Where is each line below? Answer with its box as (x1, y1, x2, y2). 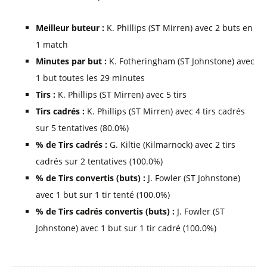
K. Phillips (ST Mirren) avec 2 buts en (104, 22, 253, 33)
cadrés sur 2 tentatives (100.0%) (36, 156, 163, 167)
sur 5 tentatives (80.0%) (36, 122, 129, 133)
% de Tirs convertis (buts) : (36, 172, 145, 184)
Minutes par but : (36, 55, 107, 67)
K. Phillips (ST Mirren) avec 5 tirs (55, 89, 187, 100)
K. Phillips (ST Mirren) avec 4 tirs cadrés (85, 105, 245, 117)
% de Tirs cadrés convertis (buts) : (36, 206, 175, 217)
